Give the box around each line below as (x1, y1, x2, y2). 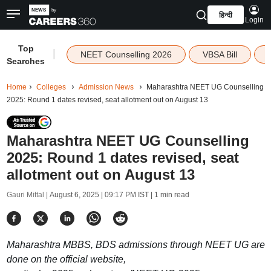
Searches (7, 56, 45, 66)
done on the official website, (6, 254, 126, 264)
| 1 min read (148, 191, 189, 199)
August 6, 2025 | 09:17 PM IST (49, 191, 149, 199)
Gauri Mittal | (6, 191, 50, 199)
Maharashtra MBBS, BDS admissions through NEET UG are (6, 240, 265, 250)
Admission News (78, 83, 134, 91)
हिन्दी (218, 11, 232, 19)
